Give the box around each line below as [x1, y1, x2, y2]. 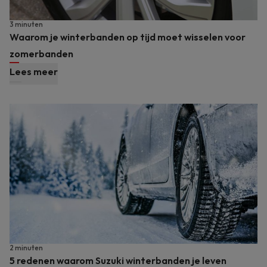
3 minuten [10, 20, 43, 29]
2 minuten [10, 243, 43, 252]
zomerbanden [10, 48, 73, 60]
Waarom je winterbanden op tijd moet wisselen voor [10, 31, 246, 44]
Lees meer [10, 66, 58, 78]
